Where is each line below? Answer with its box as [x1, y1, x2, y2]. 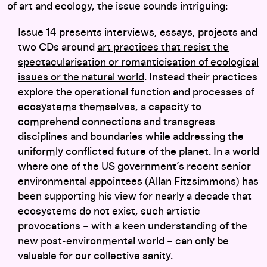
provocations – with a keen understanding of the [18, 221, 247, 232]
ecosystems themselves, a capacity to [18, 102, 201, 113]
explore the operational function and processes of [18, 87, 254, 98]
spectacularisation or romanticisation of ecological [18, 57, 259, 68]
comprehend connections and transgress [18, 117, 215, 128]
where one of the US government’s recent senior [18, 162, 251, 172]
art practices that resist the [97, 42, 229, 53]
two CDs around [18, 42, 97, 53]
